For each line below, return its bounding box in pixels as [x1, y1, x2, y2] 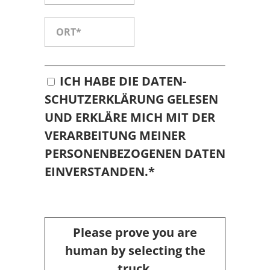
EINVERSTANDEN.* [45, 163, 155, 180]
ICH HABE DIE [60, 73, 142, 90]
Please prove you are [73, 224, 197, 241]
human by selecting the [64, 242, 206, 259]
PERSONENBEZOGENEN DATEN [45, 145, 225, 162]
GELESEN [164, 91, 218, 108]
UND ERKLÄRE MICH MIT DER [45, 109, 215, 126]
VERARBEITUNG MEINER [45, 127, 186, 144]
